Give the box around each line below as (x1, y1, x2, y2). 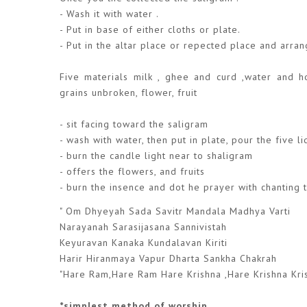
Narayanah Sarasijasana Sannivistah (60, 220, 230, 233)
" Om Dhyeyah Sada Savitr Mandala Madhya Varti (60, 204, 294, 217)
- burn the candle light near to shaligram (60, 149, 253, 162)
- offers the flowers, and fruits (60, 165, 205, 178)
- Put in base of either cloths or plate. (60, 23, 241, 36)
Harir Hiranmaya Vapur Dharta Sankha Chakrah (60, 251, 280, 265)
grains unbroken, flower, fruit (60, 86, 197, 99)
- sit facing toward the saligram (60, 118, 212, 131)
